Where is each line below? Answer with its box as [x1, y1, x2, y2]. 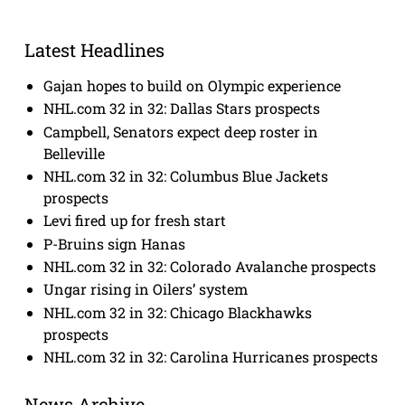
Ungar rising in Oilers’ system [43, 279, 249, 299]
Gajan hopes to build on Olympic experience [43, 75, 342, 95]
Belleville [43, 143, 106, 163]
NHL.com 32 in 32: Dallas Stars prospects [43, 99, 321, 118]
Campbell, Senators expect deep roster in [43, 121, 319, 141]
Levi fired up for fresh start [43, 211, 227, 231]
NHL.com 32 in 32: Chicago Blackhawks [43, 302, 313, 322]
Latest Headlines [24, 37, 165, 61]
